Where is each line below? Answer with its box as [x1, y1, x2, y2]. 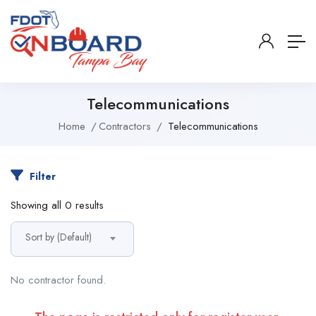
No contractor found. [11, 272, 106, 288]
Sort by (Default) [25, 230, 92, 245]
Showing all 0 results [11, 197, 104, 214]
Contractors [98, 119, 151, 135]
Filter [27, 169, 56, 184]
